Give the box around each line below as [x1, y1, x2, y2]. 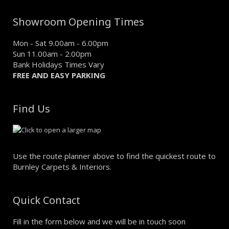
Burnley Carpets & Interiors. [13, 162, 111, 172]
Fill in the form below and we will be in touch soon [13, 216, 186, 226]
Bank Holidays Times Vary [13, 59, 104, 70]
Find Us [13, 102, 50, 116]
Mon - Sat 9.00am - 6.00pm [13, 38, 108, 48]
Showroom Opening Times [13, 15, 144, 29]
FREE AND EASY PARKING [13, 70, 105, 80]
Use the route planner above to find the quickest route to [13, 151, 216, 161]
